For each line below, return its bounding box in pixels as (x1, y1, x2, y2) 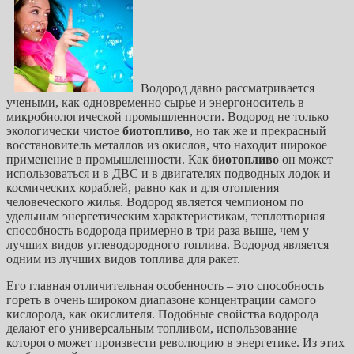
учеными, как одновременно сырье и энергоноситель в (6, 95, 304, 109)
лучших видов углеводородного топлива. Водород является (6, 237, 329, 251)
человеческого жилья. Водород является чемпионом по (6, 194, 303, 209)
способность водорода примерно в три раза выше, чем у (6, 223, 309, 237)
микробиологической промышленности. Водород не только (6, 109, 329, 123)
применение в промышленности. (6, 152, 185, 166)
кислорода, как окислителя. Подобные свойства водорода (6, 307, 318, 321)
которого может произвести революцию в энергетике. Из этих (6, 335, 345, 349)
